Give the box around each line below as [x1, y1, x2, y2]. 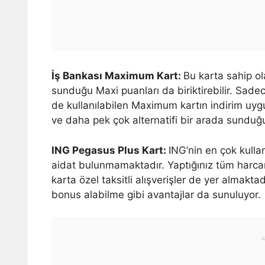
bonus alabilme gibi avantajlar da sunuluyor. [51, 188, 261, 201]
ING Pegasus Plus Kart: [51, 144, 169, 156]
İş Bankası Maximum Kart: [51, 70, 183, 82]
